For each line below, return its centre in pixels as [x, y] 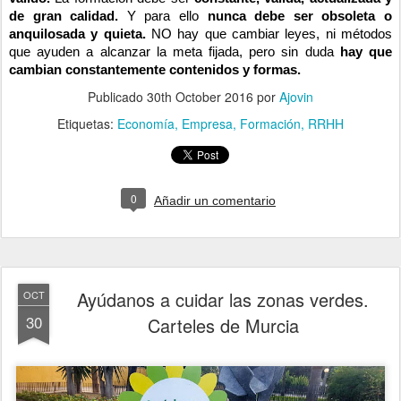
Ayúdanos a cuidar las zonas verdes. [223, 299]
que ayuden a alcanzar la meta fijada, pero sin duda [175, 51]
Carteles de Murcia [223, 325]
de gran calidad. [68, 16]
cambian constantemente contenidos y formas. [155, 69]
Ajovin [296, 96]
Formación [270, 123]
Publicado [117, 96]
